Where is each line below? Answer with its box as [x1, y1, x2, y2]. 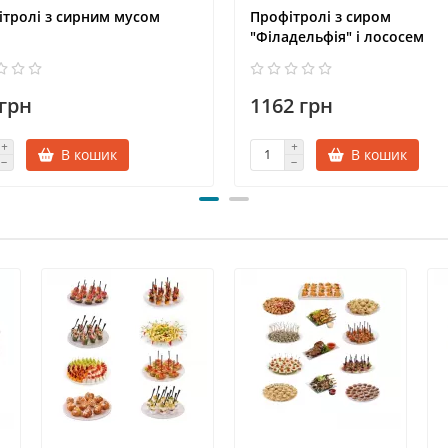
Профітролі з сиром [250, 6, 391, 26]
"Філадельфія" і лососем [250, 26, 424, 46]
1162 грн [250, 91, 333, 119]
